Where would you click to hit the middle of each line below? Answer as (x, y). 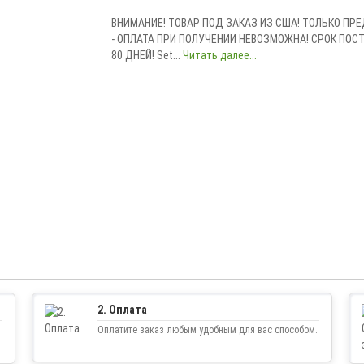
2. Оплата (122, 309)
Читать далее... (219, 55)
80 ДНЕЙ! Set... (147, 55)
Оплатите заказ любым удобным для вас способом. (208, 329)
